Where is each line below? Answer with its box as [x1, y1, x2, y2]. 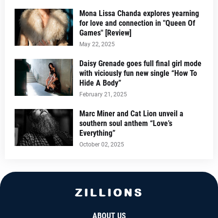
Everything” [79, 128, 115, 138]
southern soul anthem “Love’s [79, 118, 172, 128]
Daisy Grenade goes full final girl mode [79, 58, 201, 68]
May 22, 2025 [79, 40, 115, 48]
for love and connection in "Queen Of [79, 18, 195, 28]
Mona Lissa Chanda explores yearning [79, 8, 199, 18]
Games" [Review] [79, 28, 131, 37]
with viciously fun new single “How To [79, 68, 197, 78]
